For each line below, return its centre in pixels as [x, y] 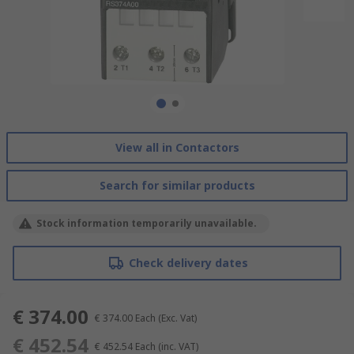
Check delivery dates [188, 262]
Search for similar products [177, 185]
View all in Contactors [177, 147]
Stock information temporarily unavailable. [147, 223]
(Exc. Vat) [177, 318]
